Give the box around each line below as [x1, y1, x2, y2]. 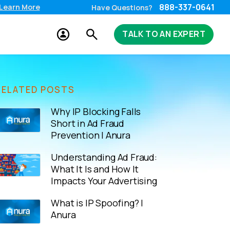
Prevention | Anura [51, 128, 130, 141]
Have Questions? [91, 3, 154, 12]
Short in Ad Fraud [51, 117, 125, 129]
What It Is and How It [51, 162, 139, 175]
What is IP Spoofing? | [51, 196, 144, 209]
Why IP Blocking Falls [51, 105, 141, 118]
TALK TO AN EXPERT [122, 28, 205, 40]
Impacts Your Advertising [51, 174, 157, 187]
